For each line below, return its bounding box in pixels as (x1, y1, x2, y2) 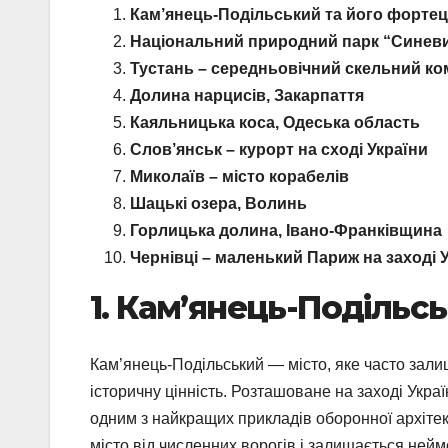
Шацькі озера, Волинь (130, 195, 307, 213)
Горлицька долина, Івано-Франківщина (130, 222, 442, 240)
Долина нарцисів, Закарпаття (130, 87, 364, 105)
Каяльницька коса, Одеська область (130, 114, 420, 132)
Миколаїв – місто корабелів (130, 168, 349, 186)
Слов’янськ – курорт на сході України (130, 141, 428, 159)
